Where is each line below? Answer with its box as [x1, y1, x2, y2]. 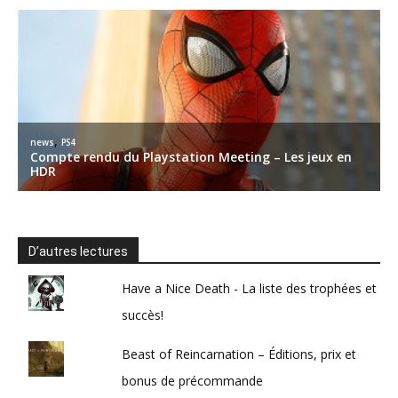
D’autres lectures [28, 244, 128, 259]
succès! [122, 306, 164, 324]
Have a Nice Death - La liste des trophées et [122, 280, 378, 298]
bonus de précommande [122, 372, 264, 390]
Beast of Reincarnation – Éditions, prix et [122, 346, 357, 363]
